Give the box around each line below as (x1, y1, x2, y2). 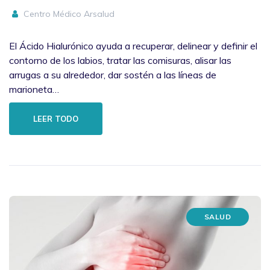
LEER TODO (33, 113, 78, 124)
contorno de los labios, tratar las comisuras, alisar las (9, 54, 231, 66)
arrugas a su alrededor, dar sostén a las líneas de (9, 68, 216, 81)
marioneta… (9, 83, 59, 95)
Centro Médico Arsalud (20, 8, 115, 19)
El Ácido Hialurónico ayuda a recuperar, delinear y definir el (9, 39, 257, 52)
